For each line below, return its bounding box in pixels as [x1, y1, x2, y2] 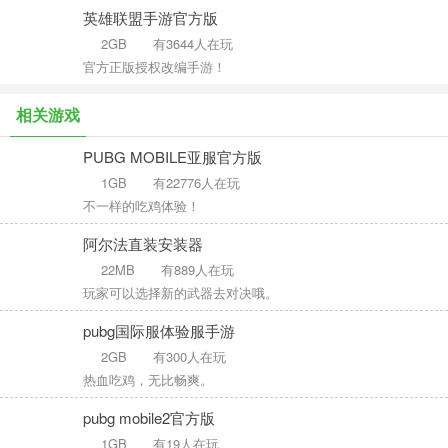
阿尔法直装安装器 [83, 233, 203, 254]
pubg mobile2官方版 [83, 407, 215, 428]
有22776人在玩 [153, 173, 240, 192]
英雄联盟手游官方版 [83, 7, 218, 28]
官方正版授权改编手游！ [83, 57, 226, 76]
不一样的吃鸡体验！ [83, 196, 200, 215]
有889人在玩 [161, 260, 234, 279]
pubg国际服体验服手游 [83, 320, 235, 341]
